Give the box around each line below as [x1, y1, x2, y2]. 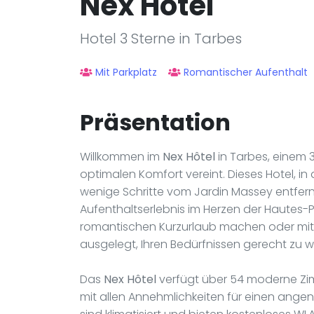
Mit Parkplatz [95, 64, 157, 79]
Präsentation [80, 106, 231, 138]
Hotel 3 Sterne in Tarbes [80, 28, 242, 48]
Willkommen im [80, 148, 163, 165]
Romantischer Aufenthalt [184, 64, 308, 79]
